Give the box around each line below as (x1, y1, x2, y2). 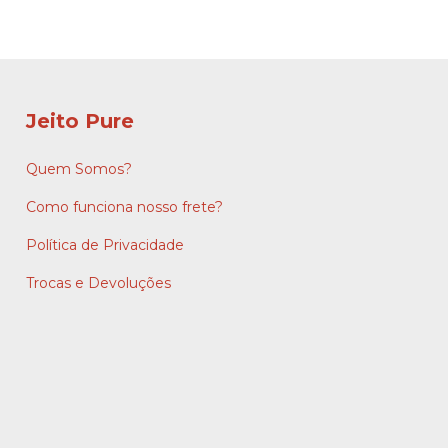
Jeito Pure (26, 109, 134, 133)
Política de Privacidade (26, 235, 184, 254)
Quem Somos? (26, 159, 132, 178)
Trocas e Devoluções (26, 273, 171, 292)
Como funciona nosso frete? (26, 197, 223, 216)
